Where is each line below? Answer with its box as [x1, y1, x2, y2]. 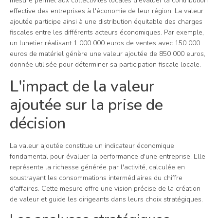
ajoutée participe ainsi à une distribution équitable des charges [10, 17, 202, 27]
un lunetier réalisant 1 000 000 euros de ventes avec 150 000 [10, 38, 200, 48]
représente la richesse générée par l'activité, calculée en [10, 162, 185, 172]
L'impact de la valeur [10, 75, 155, 97]
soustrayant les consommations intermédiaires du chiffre [10, 173, 182, 182]
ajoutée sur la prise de [10, 94, 163, 115]
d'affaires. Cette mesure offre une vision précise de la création [10, 183, 200, 193]
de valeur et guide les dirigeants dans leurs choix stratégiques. [10, 194, 203, 204]
